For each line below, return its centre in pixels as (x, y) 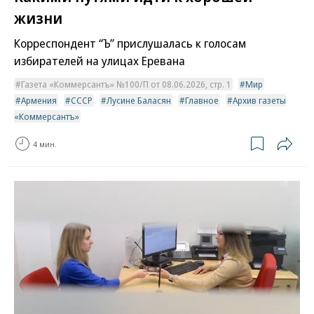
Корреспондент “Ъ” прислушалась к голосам (130, 43)
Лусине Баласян (139, 101)
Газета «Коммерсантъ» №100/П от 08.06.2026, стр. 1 (126, 84)
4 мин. (45, 144)
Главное (202, 101)
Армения (39, 101)
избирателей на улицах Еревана (100, 61)
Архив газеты (259, 101)
